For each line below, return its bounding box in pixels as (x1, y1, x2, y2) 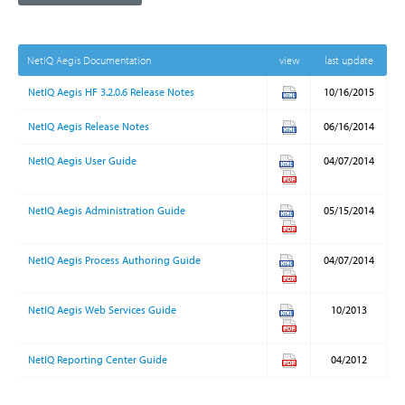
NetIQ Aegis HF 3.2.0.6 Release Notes (28, 85, 194, 99)
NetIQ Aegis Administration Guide (28, 203, 185, 217)
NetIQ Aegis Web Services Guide (28, 303, 176, 316)
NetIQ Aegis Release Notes (28, 119, 149, 133)
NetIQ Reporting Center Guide (28, 353, 167, 366)
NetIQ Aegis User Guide (28, 154, 137, 167)
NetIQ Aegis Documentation (27, 53, 151, 67)
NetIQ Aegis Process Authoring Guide (28, 253, 201, 267)
